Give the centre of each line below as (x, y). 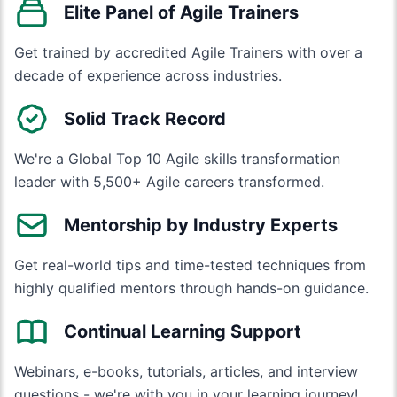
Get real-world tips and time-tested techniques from (190, 265)
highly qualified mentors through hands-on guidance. (191, 288)
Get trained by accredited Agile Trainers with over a (188, 52)
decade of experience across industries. (148, 75)
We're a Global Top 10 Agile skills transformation (177, 159)
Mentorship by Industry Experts (201, 225)
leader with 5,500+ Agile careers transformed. (169, 182)
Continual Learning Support (183, 331)
